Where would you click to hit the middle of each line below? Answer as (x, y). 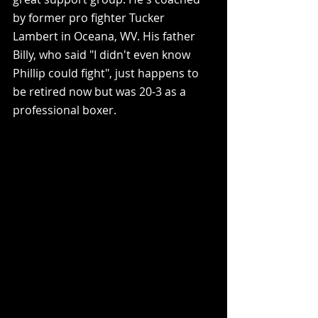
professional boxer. (69, 110)
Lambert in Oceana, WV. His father (105, 37)
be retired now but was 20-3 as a (101, 92)
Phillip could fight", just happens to (107, 73)
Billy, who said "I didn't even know (103, 55)
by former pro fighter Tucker (90, 18)
